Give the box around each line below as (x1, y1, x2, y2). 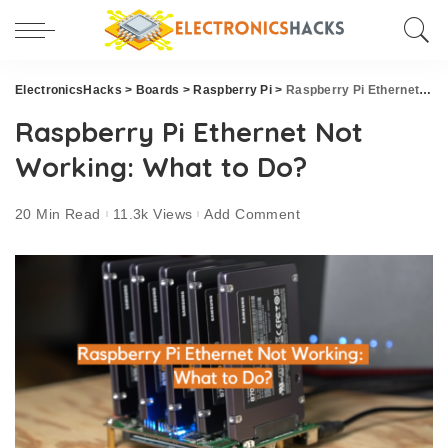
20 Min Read (15, 205, 101, 222)
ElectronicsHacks (15, 83, 122, 97)
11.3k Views (112, 205, 193, 222)
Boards (135, 83, 180, 97)
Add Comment (204, 205, 301, 222)
